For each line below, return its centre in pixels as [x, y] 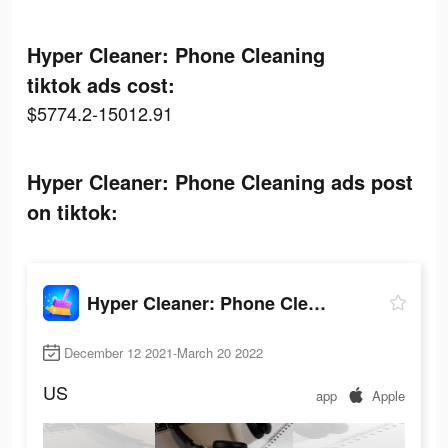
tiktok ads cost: [101, 84]
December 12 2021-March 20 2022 [163, 353]
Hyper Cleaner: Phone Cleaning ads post [220, 181]
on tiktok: [72, 211]
